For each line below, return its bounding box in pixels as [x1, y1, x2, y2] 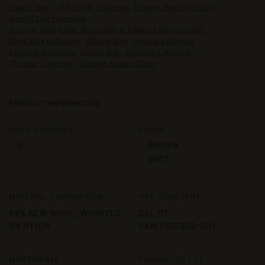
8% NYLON [9, 220, 50, 231]
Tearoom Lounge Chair [78, 59, 154, 69]
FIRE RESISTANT [138, 191, 201, 201]
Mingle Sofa [9, 2, 48, 12]
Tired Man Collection [9, 36, 79, 46]
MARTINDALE [9, 254, 59, 264]
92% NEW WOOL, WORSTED [9, 208, 121, 218]
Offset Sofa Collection [59, 2, 128, 12]
